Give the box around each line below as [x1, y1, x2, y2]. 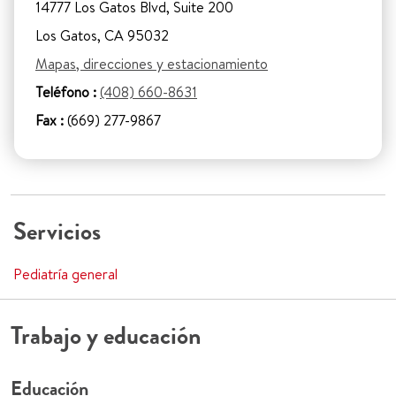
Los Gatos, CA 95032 [35, 26, 169, 46]
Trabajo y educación [11, 320, 202, 353]
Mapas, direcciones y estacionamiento [35, 54, 268, 74]
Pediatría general [13, 264, 118, 285]
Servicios [13, 216, 101, 248]
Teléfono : [35, 82, 96, 103]
